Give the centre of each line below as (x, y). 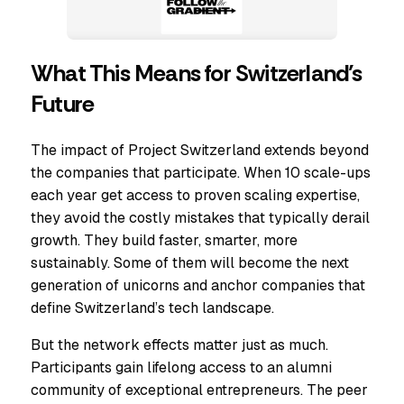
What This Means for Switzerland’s (197, 74)
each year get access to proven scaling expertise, (195, 196)
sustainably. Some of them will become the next (190, 263)
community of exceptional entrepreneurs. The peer (199, 390)
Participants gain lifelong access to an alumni (181, 368)
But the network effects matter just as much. (179, 345)
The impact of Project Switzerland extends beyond (200, 151)
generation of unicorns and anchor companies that (198, 286)
